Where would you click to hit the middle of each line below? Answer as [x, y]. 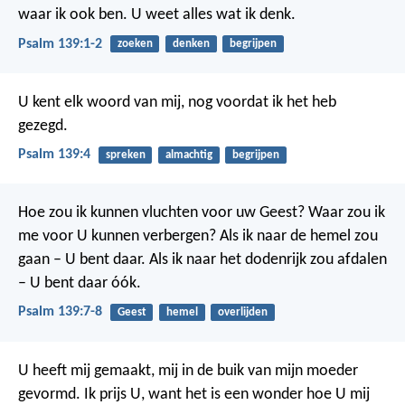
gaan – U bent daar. [82, 260]
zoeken [135, 44]
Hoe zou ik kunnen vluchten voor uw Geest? [161, 213]
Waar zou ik [345, 213]
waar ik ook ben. [73, 15]
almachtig [188, 155]
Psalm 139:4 [54, 154]
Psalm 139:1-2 [60, 44]
